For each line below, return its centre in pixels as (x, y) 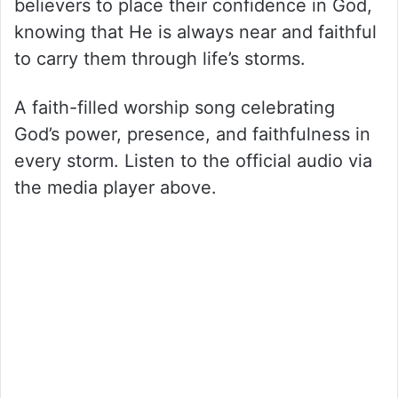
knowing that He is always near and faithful (195, 32)
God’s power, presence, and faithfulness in (192, 134)
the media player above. (115, 187)
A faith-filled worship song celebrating (175, 107)
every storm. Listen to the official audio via (193, 160)
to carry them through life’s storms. (160, 58)
